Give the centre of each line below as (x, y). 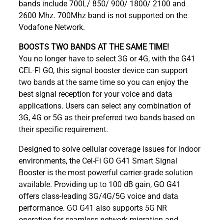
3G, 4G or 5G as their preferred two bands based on (107, 117)
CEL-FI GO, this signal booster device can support (103, 70)
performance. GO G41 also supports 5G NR (93, 207)
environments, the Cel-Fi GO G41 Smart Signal (98, 160)
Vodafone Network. (52, 27)
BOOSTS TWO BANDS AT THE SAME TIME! (94, 46)
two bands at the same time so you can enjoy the (103, 82)
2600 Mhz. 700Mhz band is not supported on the (103, 15)
